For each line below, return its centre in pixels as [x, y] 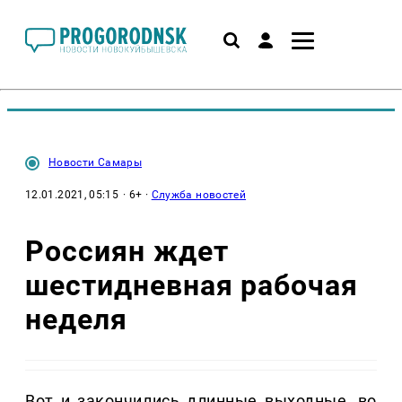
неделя [76, 319]
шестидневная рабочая [192, 285]
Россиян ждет [127, 251]
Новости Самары [96, 162]
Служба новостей [199, 195]
